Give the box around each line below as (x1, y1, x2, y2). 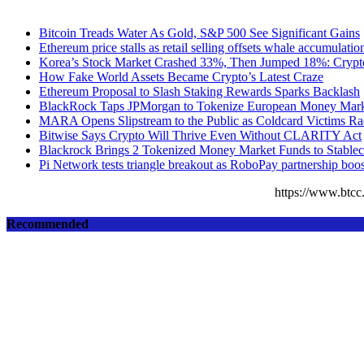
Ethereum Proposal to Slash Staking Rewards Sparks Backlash (39, 84, 360, 99)
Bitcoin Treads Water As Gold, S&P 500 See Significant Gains (39, 26, 360, 41)
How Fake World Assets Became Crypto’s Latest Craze (39, 70, 323, 84)
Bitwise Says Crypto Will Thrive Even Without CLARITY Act (39, 128, 362, 143)
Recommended (6, 217, 89, 232)
